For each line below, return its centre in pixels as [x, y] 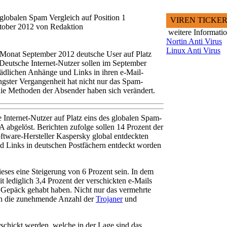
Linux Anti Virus [193, 50]
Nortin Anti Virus [194, 41]
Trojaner [109, 199]
